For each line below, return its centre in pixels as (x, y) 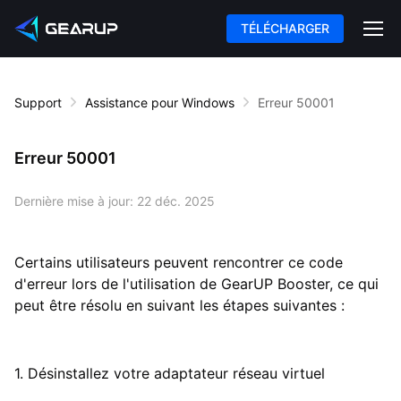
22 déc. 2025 (176, 201)
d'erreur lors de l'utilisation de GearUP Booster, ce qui (196, 283)
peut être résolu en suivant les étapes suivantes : (179, 305)
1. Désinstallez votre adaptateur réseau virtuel (170, 373)
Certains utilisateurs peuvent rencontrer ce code (179, 262)
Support (38, 102)
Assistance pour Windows (160, 102)
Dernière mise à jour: (74, 201)
